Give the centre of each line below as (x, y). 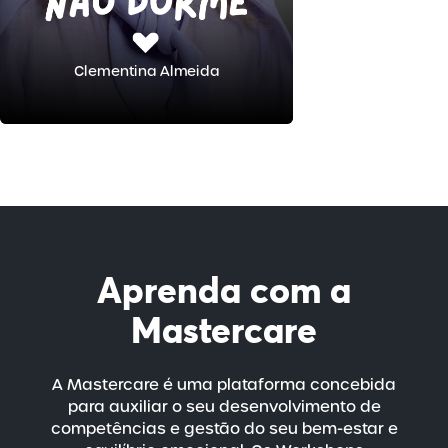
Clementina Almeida (146, 70)
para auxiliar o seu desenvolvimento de (224, 407)
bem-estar (342, 429)
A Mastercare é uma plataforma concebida (224, 385)
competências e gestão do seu (176, 429)
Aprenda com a (224, 290)
